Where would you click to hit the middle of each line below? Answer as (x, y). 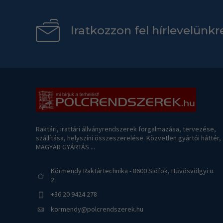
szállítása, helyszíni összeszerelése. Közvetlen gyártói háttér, (128, 138)
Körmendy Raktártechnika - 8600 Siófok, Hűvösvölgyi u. (133, 170)
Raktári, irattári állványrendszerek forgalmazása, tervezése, (126, 129)
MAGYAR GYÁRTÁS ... (65, 147)
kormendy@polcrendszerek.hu (97, 209)
